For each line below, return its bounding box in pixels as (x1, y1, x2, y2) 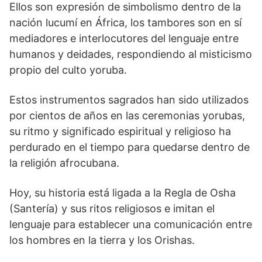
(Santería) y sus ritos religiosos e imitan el (9, 202, 215, 215)
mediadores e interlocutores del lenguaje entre (9, 32, 239, 44)
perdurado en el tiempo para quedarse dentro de (9, 140, 250, 153)
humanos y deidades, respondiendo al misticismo (9, 47, 252, 60)
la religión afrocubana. (9, 156, 119, 169)
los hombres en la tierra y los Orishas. (9, 233, 195, 246)
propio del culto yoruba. (9, 63, 127, 76)
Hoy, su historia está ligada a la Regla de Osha (9, 186, 236, 199)
